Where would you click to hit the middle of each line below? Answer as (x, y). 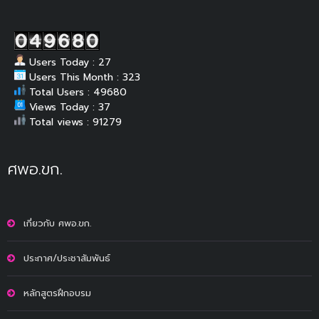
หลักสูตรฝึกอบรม (57, 293)
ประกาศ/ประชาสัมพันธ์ (67, 258)
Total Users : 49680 (76, 92)
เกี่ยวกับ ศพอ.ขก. (57, 223)
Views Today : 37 (68, 107)
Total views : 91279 (74, 122)
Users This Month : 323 (83, 77)
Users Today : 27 (68, 62)
